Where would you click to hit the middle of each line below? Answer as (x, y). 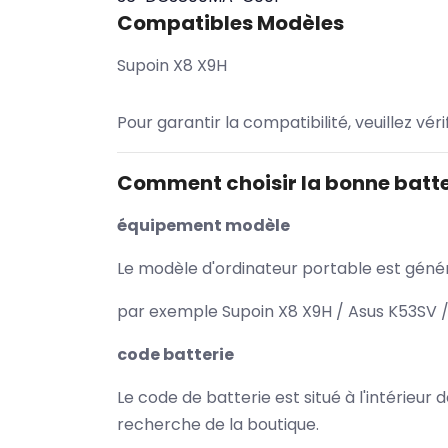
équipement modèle (203, 225)
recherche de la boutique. (218, 424)
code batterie (175, 354)
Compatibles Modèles (230, 23)
